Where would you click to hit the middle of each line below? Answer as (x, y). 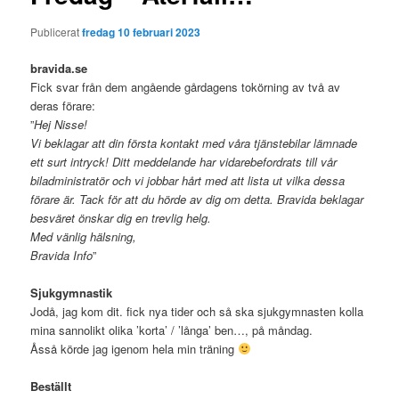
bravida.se (59, 68)
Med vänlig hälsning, (84, 236)
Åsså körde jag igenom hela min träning (134, 349)
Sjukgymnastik (72, 293)
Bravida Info (62, 255)
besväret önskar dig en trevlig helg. (121, 217)
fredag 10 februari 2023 (142, 32)
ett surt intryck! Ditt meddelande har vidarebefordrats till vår (184, 161)
